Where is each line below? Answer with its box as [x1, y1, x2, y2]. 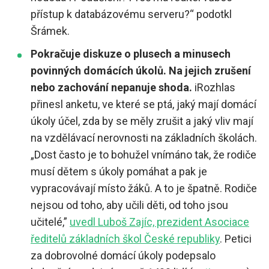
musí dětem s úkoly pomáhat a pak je [31, 165, 207, 178]
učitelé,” [31, 216, 70, 229]
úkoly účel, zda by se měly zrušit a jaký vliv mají [31, 115, 253, 128]
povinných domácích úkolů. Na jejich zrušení [31, 64, 251, 77]
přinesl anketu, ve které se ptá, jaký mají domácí [31, 98, 256, 111]
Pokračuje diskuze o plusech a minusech [31, 47, 231, 61]
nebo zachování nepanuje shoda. [31, 81, 195, 94]
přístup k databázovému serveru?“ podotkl [31, 8, 232, 21]
